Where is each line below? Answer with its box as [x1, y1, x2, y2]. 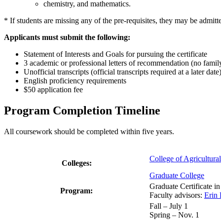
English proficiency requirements [24, 76, 126, 85]
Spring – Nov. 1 [149, 211, 199, 220]
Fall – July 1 [149, 202, 188, 211]
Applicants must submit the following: [4, 33, 130, 42]
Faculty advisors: [149, 191, 204, 200]
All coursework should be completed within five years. [4, 127, 174, 136]
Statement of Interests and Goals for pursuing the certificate [24, 50, 207, 59]
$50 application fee [24, 85, 83, 94]
